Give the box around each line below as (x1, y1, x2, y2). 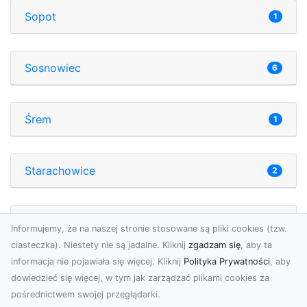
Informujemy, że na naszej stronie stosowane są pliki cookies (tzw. (11, 223, 287, 234)
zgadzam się (188, 240, 241, 250)
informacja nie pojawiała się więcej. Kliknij (11, 256, 184, 267)
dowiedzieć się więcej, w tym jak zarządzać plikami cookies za (11, 273, 269, 283)
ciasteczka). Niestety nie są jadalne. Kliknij (11, 240, 188, 250)
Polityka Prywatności (184, 256, 270, 267)
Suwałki (25, 266, 64, 280)
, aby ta (241, 240, 272, 250)
